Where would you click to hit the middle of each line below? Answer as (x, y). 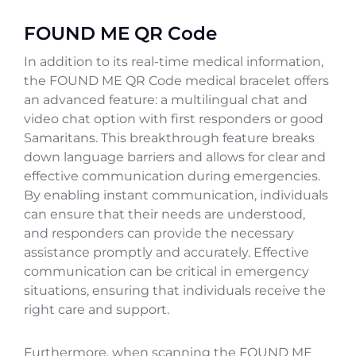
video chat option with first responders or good (174, 119)
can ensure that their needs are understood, (164, 215)
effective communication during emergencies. (172, 176)
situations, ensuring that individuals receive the (175, 291)
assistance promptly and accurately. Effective (166, 253)
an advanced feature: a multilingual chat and (166, 100)
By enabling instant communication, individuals (176, 195)
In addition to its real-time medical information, (174, 62)
